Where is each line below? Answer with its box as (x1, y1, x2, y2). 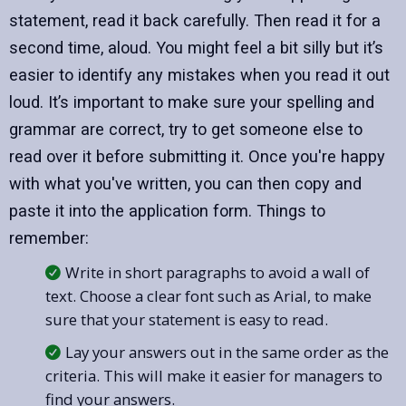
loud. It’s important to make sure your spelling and (9, 92, 374, 112)
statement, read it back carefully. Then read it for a (9, 11, 381, 31)
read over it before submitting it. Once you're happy (9, 147, 385, 167)
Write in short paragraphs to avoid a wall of (65, 262, 370, 284)
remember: (9, 228, 89, 248)
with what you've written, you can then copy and (9, 174, 362, 194)
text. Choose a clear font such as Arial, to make (45, 285, 372, 307)
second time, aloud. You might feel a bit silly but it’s (9, 38, 383, 58)
